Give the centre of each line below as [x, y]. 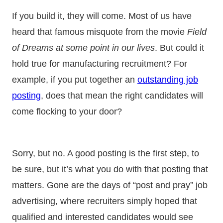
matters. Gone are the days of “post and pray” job [110, 185]
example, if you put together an [75, 79]
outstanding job [168, 79]
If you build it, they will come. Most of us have [102, 16]
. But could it [179, 48]
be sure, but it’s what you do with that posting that [110, 169]
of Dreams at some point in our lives [83, 48]
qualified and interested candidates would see [103, 217]
